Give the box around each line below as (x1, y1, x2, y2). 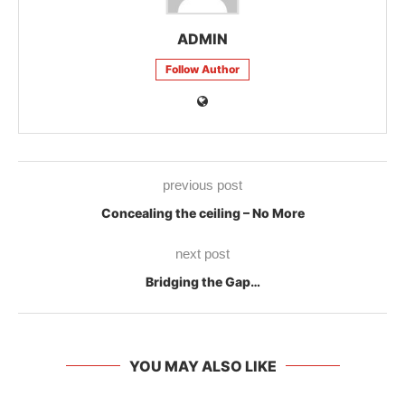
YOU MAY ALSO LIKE (128, 356, 277, 375)
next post (175, 245, 230, 261)
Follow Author (165, 61, 240, 76)
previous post (163, 176, 242, 193)
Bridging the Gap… (145, 273, 260, 289)
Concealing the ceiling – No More (100, 204, 305, 221)
